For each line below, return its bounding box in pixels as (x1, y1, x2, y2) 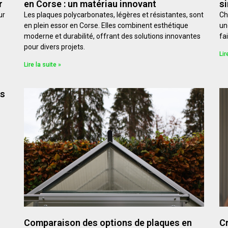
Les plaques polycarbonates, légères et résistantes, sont (24, 11, 204, 19)
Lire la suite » (24, 61, 62, 69)
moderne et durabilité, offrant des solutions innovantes (24, 32, 201, 41)
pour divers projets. (24, 43, 85, 51)
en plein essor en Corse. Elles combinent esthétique (24, 21, 189, 30)
